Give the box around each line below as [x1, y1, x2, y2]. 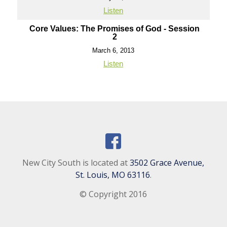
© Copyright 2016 [80, 188, 147, 200]
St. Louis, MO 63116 [75, 169, 150, 181]
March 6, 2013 [92, 47, 135, 54]
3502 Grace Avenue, [130, 157, 205, 169]
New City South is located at [22, 157, 130, 169]
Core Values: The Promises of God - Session [29, 24, 200, 33]
